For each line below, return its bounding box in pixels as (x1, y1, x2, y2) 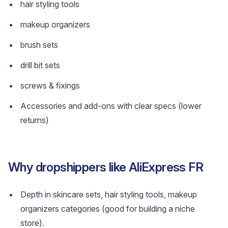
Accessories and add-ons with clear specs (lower (20, 101, 202, 111)
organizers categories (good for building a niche (20, 204, 195, 214)
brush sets (20, 40, 58, 50)
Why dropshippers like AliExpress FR (8, 160, 203, 175)
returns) (20, 115, 49, 125)
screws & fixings (20, 80, 80, 91)
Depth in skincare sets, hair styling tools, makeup (20, 189, 197, 199)
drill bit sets (20, 60, 60, 70)
